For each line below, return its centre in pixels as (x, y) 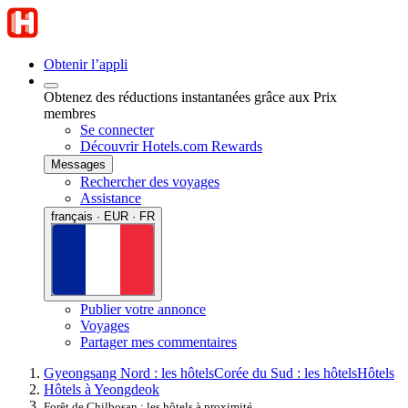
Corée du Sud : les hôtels (286, 372)
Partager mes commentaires (158, 342)
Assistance (111, 198)
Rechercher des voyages (150, 182)
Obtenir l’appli (86, 64)
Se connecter (117, 130)
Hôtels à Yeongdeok (102, 389)
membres (70, 113)
